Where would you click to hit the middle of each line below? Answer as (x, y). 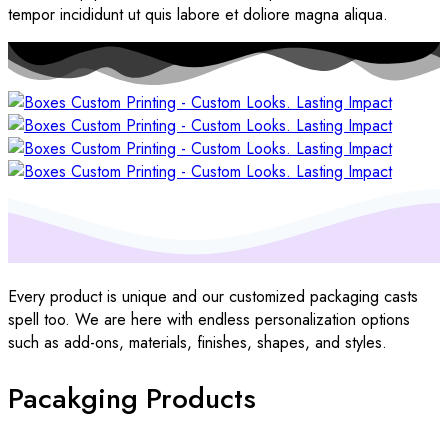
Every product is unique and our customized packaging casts (213, 297)
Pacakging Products (132, 398)
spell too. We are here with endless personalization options (209, 320)
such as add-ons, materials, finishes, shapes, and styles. (197, 343)
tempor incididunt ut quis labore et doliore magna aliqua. (198, 14)
